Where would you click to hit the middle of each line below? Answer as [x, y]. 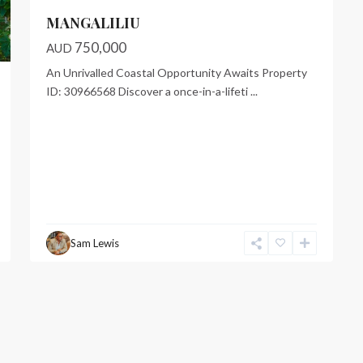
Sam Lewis [95, 243]
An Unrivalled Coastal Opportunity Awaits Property [177, 73]
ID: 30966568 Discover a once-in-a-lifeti [148, 92]
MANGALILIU [93, 23]
